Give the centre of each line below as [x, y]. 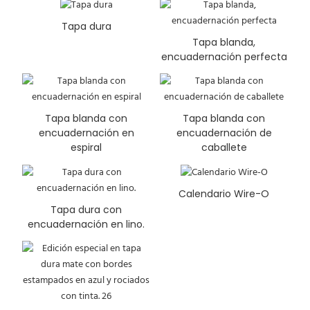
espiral [86, 148]
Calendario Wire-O [224, 193]
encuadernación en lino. [86, 224]
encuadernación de [224, 133]
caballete [224, 148]
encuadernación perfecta [224, 57]
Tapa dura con [86, 209]
